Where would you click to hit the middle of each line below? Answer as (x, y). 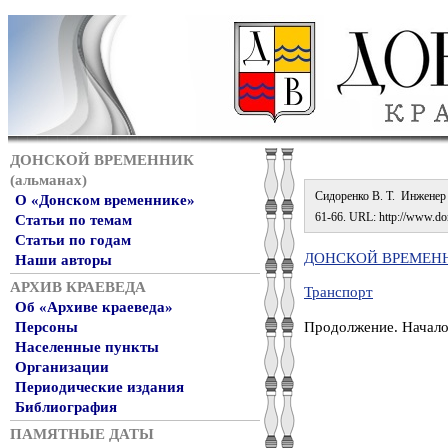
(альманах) (48, 180)
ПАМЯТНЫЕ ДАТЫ (82, 434)
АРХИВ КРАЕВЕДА (78, 287)
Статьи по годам (73, 240)
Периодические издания (99, 387)
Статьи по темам (73, 220)
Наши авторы (63, 260)
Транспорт (338, 292)
